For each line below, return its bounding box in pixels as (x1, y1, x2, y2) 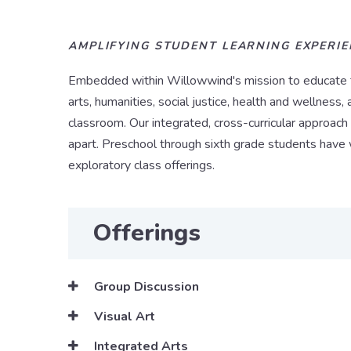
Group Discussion (91, 278, 199, 296)
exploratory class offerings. (68, 157, 218, 175)
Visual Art (91, 308, 155, 326)
